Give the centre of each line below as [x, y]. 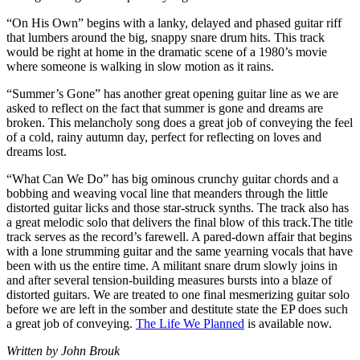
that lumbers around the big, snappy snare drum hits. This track [166, 37]
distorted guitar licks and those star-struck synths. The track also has [178, 207]
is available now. [288, 323]
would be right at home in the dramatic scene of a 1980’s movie [167, 51]
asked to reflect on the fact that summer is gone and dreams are [165, 108]
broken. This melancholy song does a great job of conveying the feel [180, 122]
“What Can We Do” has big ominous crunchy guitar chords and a [172, 178]
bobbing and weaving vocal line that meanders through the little [167, 193]
